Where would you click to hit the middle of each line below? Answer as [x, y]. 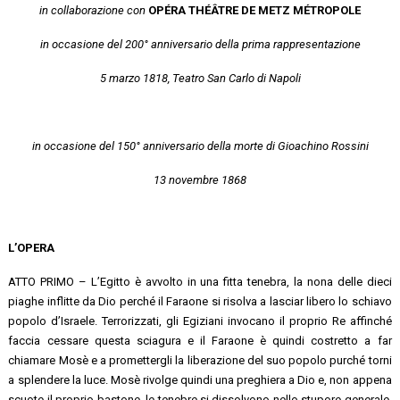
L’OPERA [32, 247]
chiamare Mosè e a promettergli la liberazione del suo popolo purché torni [200, 360]
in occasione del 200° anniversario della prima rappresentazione [200, 44]
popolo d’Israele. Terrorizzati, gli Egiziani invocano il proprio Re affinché [200, 321]
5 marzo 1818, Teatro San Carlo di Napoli [200, 78]
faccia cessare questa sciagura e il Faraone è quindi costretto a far [200, 340]
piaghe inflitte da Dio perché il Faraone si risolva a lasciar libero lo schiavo [200, 301]
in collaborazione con [92, 10]
